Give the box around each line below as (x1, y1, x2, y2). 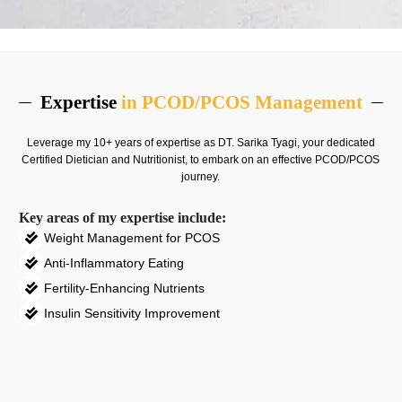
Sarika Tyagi (236, 136, 297, 150)
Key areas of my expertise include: (19, 210, 226, 226)
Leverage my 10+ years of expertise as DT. (26, 136, 237, 150)
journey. (181, 170, 221, 184)
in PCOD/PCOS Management (120, 92, 363, 114)
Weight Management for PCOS (44, 231, 220, 246)
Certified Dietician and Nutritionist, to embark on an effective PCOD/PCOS (22, 153, 380, 167)
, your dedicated (296, 136, 375, 150)
